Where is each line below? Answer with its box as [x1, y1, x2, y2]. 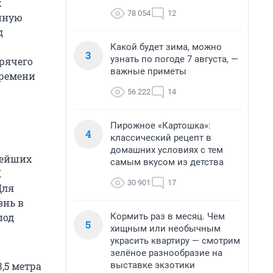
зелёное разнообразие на [110, 247, 222, 258]
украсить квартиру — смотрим [110, 235, 240, 246]
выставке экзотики [110, 260, 195, 271]
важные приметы [110, 66, 186, 77]
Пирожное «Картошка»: [110, 120, 211, 131]
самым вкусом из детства [110, 157, 224, 168]
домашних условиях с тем [110, 144, 223, 155]
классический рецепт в [110, 132, 211, 143]
